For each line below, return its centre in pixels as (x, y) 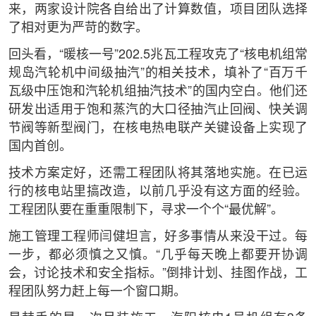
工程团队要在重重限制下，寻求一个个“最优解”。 (146, 211)
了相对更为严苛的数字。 (78, 29)
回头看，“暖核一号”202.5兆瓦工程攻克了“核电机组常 (158, 55)
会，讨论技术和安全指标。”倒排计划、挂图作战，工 (158, 274)
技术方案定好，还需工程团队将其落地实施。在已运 (158, 174)
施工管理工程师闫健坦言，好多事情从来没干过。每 (158, 237)
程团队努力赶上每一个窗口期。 (97, 292)
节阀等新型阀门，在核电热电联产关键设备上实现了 (158, 129)
